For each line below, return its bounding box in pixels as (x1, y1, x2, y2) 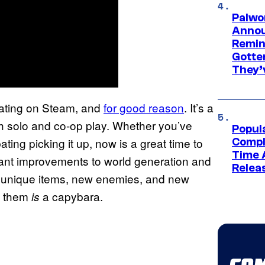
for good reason (104, 99, 184, 115)
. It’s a (184, 99, 214, 115)
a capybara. (43, 188, 103, 204)
